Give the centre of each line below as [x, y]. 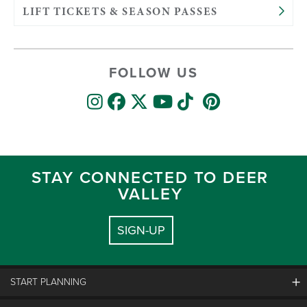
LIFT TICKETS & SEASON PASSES [120, 12]
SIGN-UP [141, 230]
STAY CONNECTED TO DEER [150, 177]
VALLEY [150, 194]
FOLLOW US [153, 73]
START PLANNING [48, 282]
